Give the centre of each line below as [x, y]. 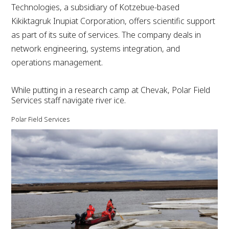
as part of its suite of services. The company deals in [106, 35]
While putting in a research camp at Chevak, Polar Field [111, 90]
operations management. [57, 63]
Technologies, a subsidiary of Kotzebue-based [96, 7]
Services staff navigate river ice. [69, 100]
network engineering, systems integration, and [96, 49]
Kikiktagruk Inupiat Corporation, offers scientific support [113, 21]
